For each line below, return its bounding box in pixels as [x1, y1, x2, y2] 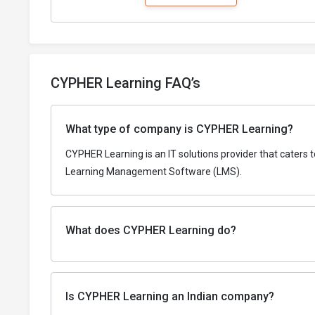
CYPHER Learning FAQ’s [51, 75, 200, 92]
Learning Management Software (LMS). [65, 166, 242, 178]
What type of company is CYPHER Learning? [65, 122, 293, 136]
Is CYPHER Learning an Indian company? [65, 290, 274, 304]
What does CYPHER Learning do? [65, 224, 236, 238]
